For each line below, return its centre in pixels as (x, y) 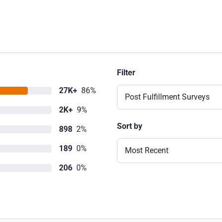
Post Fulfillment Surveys (167, 97)
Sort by (130, 126)
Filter (126, 73)
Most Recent (147, 150)
